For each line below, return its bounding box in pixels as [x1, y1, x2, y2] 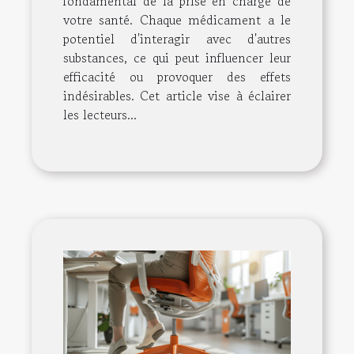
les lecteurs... [63, 105, 137, 125]
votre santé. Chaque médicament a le [63, 10, 291, 30]
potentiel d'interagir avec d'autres [63, 29, 291, 49]
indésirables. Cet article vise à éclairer [63, 86, 291, 106]
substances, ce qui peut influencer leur [63, 48, 291, 68]
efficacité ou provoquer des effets [63, 67, 291, 87]
